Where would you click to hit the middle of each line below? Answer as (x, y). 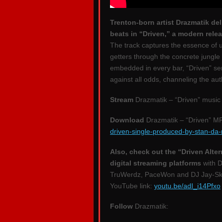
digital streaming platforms (156, 163)
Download (127, 120)
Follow (121, 206)
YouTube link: (132, 186)
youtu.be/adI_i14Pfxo (187, 186)
